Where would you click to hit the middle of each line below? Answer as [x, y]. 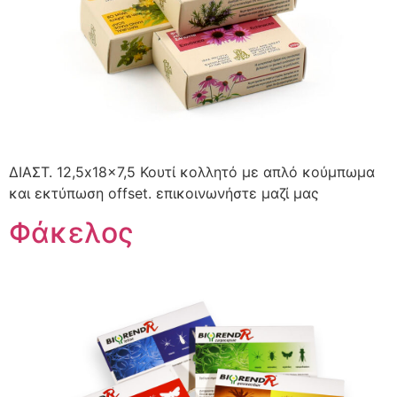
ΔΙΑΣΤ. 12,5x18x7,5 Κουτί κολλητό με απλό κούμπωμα [192, 171]
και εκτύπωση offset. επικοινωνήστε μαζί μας [164, 193]
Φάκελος [71, 233]
